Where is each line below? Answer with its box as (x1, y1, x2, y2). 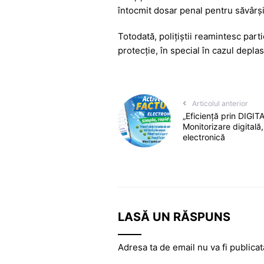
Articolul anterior (192, 99, 248, 108)
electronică (183, 132, 225, 143)
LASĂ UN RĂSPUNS (117, 210, 230, 225)
